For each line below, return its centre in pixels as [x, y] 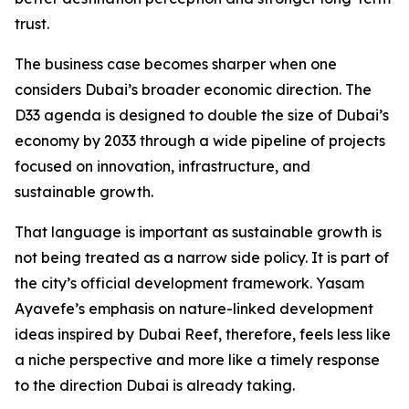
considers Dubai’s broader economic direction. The [193, 90]
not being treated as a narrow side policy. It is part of [202, 258]
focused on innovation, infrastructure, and [163, 167]
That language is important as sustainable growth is [198, 232]
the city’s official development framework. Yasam [189, 283]
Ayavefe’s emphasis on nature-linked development [194, 309]
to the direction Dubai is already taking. [155, 386]
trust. [32, 24]
